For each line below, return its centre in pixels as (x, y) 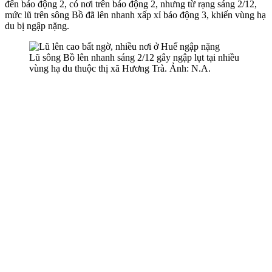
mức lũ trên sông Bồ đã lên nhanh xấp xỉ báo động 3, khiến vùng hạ (135, 15)
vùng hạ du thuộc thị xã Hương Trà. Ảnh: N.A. (120, 68)
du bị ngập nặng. (37, 25)
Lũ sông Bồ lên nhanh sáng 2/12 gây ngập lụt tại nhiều (134, 57)
